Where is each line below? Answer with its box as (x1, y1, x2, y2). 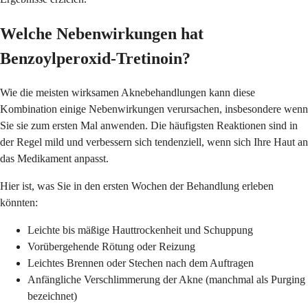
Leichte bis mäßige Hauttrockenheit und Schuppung (27, 224, 253, 236)
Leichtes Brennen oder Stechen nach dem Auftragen (27, 257, 254, 269)
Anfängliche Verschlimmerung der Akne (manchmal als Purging (27, 274, 305, 286)
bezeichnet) (27, 290, 77, 302)
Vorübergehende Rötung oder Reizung (27, 241, 195, 253)
